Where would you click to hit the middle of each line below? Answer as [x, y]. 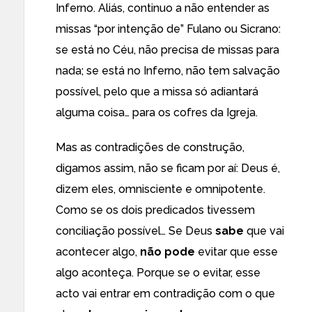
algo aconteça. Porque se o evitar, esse [158, 273]
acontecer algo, [98, 252]
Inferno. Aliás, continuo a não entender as [163, 8]
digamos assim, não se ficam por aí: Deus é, [168, 168]
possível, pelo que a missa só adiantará [157, 92]
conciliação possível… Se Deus [135, 231]
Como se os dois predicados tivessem [155, 210]
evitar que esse [236, 252]
